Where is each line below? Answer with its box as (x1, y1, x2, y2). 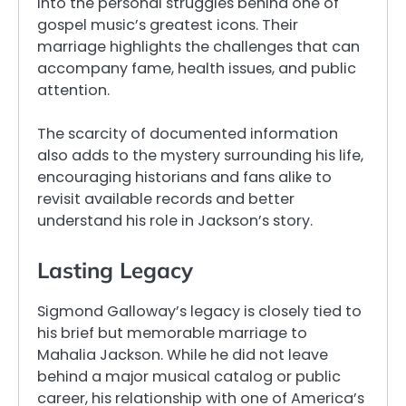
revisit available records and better (37, 188, 295, 209)
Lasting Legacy (37, 256, 193, 284)
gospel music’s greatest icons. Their (37, 14, 298, 35)
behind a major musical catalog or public (37, 365, 341, 387)
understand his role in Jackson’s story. (37, 209, 313, 231)
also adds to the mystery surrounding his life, (37, 144, 363, 166)
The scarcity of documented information (37, 122, 338, 144)
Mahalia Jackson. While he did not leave (37, 343, 328, 365)
